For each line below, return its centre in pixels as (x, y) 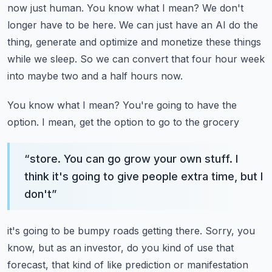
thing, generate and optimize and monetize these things (134, 42)
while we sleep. (42, 59)
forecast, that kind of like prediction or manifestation (128, 265)
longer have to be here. (62, 25)
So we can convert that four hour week (172, 59)
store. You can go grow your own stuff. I (134, 159)
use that (215, 248)
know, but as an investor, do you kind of (100, 248)
